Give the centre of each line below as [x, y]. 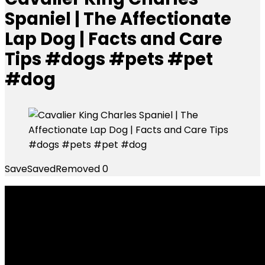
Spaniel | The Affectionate [118, 19]
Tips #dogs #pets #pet [109, 59]
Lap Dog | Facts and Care [114, 39]
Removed [78, 169]
